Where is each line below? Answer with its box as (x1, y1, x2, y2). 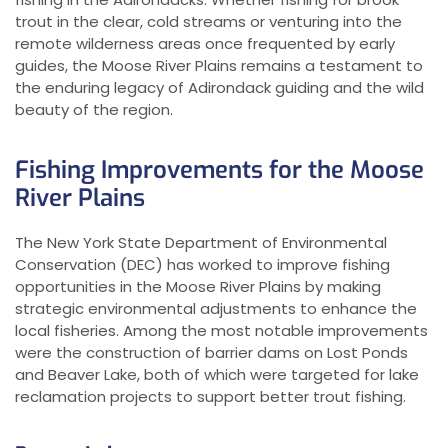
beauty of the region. (15, 99, 173, 121)
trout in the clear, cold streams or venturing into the (15, 11, 402, 33)
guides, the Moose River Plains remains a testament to (15, 55, 423, 77)
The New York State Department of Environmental (15, 232, 387, 254)
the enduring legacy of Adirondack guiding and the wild (15, 77, 424, 99)
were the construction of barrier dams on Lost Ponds (15, 342, 408, 364)
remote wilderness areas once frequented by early (15, 33, 395, 55)
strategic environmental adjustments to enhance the (15, 298, 417, 320)
